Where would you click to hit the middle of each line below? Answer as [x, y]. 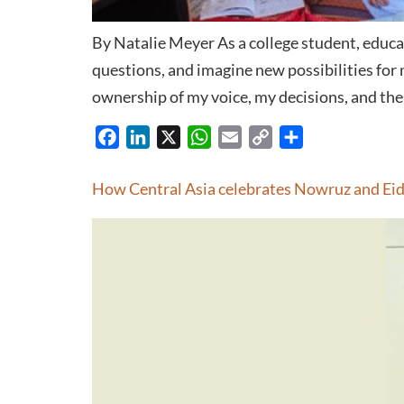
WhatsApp [245, 136]
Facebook [149, 136]
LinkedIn [177, 136]
